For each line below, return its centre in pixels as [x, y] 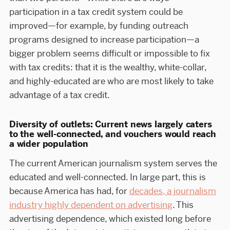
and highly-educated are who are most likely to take [111, 81]
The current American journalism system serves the [113, 164]
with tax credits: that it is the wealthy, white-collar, [108, 68]
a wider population [49, 144]
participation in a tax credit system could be [96, 12]
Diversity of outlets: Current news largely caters [110, 124]
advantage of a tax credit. [59, 95]
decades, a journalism [172, 191]
